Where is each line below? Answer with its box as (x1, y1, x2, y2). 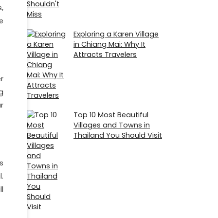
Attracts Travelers (73, 49, 137, 59)
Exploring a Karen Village (73, 29, 159, 39)
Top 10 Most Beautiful (73, 109, 148, 120)
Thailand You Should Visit (73, 130, 162, 140)
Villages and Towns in (73, 120, 150, 130)
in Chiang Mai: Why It (73, 39, 145, 49)
